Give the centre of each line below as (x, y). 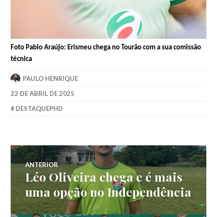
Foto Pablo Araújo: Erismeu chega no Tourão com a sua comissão (106, 47)
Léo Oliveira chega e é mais (104, 177)
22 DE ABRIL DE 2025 (43, 94)
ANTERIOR (42, 165)
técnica (22, 59)
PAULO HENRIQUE (51, 79)
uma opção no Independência (108, 192)
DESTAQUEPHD (39, 109)
